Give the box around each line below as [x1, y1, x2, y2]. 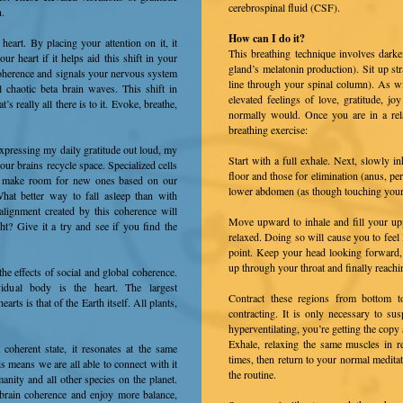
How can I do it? [228, 31, 305, 46]
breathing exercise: [228, 122, 308, 137]
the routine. [228, 367, 276, 381]
